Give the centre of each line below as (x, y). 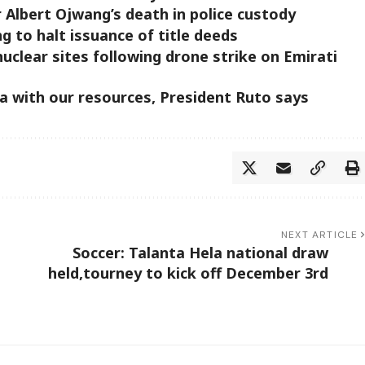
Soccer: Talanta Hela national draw (200, 252)
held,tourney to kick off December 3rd (188, 273)
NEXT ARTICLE (320, 234)
